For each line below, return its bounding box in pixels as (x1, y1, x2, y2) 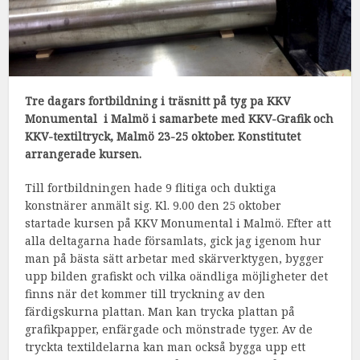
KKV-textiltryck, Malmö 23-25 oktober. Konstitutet (25, 129, 301, 145)
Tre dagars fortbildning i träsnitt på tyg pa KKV (25, 93, 291, 109)
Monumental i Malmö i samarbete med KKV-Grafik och (25, 111, 334, 127)
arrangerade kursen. (25, 146, 142, 162)
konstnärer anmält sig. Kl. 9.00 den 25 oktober (25, 198, 282, 214)
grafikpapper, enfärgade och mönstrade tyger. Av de (25, 321, 313, 337)
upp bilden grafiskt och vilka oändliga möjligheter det (25, 268, 329, 284)
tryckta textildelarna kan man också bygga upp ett (25, 339, 306, 355)
